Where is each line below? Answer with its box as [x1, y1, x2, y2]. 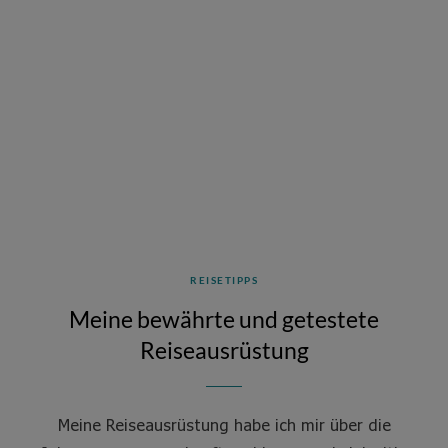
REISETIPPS [190, 274, 258, 286]
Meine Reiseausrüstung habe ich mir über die [57, 415, 391, 434]
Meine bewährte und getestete [69, 305, 379, 333]
